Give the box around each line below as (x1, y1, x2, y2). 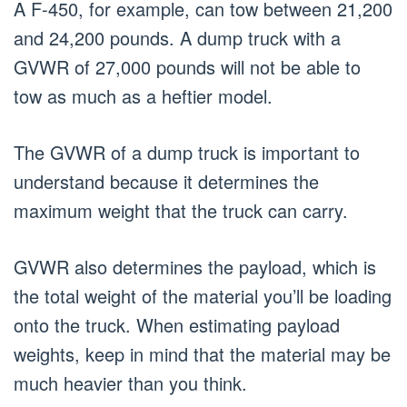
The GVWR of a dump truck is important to (14, 139, 360, 165)
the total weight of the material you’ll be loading (14, 283, 392, 309)
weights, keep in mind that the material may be (14, 341, 391, 367)
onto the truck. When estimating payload (14, 312, 340, 338)
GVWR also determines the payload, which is (14, 253, 376, 280)
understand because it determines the (14, 168, 319, 194)
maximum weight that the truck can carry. (14, 197, 348, 223)
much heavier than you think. (14, 370, 247, 396)
